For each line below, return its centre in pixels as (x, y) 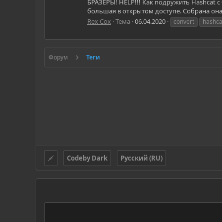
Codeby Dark (87, 158)
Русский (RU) (141, 158)
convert (184, 21)
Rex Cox (99, 21)
